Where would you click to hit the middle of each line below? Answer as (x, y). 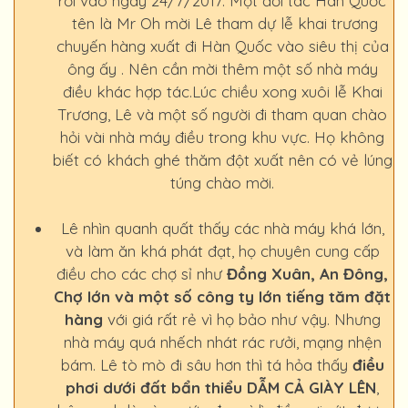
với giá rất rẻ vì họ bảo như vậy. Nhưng (241, 319)
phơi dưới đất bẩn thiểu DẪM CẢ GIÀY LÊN (221, 388)
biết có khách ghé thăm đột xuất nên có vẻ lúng (222, 160)
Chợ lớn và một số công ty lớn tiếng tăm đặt (222, 296)
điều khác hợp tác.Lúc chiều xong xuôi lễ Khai (222, 92)
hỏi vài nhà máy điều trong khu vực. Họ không (222, 137)
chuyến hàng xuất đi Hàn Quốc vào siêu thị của (222, 46)
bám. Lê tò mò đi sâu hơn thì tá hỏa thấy (206, 365)
